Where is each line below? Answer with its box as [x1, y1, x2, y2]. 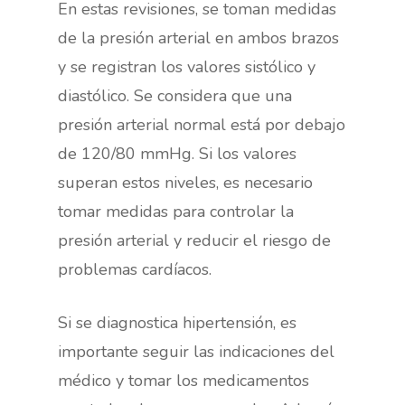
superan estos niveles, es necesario [58, 171, 314, 193]
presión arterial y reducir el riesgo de [58, 229, 332, 251]
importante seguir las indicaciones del [58, 340, 335, 363]
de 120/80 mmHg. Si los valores [58, 142, 297, 165]
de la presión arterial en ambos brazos [58, 26, 340, 49]
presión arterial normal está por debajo [58, 113, 346, 136]
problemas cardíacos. [58, 258, 212, 280]
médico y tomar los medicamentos [58, 369, 310, 391]
